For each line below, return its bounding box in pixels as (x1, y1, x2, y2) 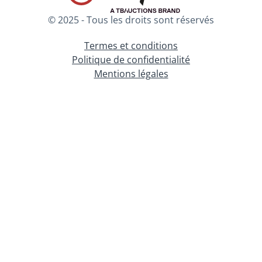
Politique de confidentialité (72, 53, 190, 66)
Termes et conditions (84, 39, 178, 52)
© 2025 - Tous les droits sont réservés (48, 13, 214, 26)
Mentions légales (94, 67, 168, 80)
